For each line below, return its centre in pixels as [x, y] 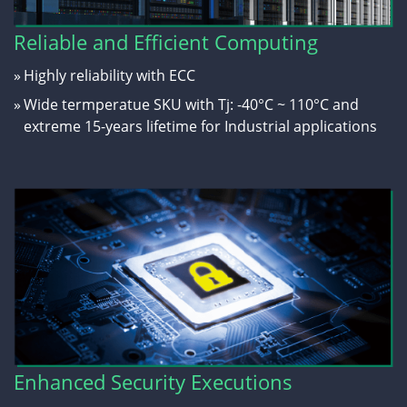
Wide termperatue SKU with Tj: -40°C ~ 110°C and [192, 104]
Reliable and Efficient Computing [166, 42]
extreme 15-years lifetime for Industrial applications [201, 126]
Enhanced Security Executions [153, 382]
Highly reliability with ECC [110, 75]
